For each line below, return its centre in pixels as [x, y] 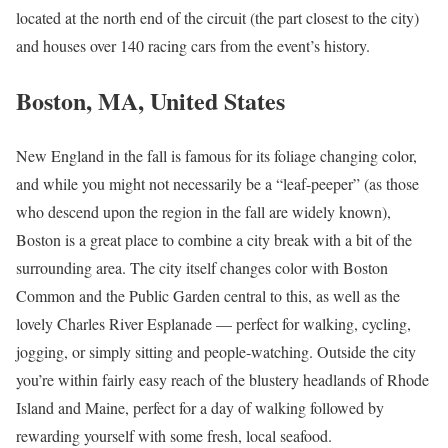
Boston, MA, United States [150, 100]
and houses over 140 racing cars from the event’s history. [193, 45]
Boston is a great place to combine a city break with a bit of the [214, 239]
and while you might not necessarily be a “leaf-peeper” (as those [217, 183]
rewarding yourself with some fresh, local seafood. [174, 435]
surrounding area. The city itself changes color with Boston [202, 267]
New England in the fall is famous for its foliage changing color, [216, 155]
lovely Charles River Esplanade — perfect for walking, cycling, [213, 323]
